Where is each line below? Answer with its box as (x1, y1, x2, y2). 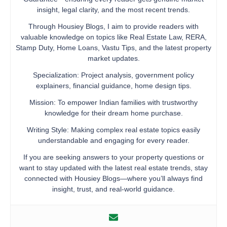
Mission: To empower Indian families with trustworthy (29, 98, 198, 106)
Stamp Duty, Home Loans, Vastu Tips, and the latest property (16, 43, 211, 52)
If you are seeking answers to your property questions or (23, 153, 204, 161)
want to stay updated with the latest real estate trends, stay (19, 163, 208, 172)
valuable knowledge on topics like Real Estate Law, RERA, (20, 32, 207, 41)
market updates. (87, 54, 140, 62)
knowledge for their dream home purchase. (44, 108, 183, 117)
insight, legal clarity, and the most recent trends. (37, 5, 190, 14)
